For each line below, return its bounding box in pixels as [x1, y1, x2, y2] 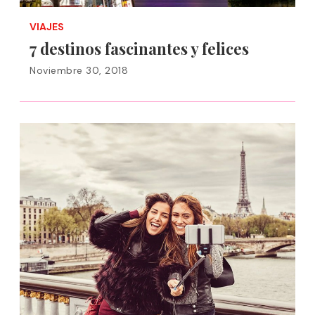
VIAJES [30, 20, 64, 33]
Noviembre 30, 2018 [30, 64, 128, 77]
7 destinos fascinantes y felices [30, 38, 249, 59]
